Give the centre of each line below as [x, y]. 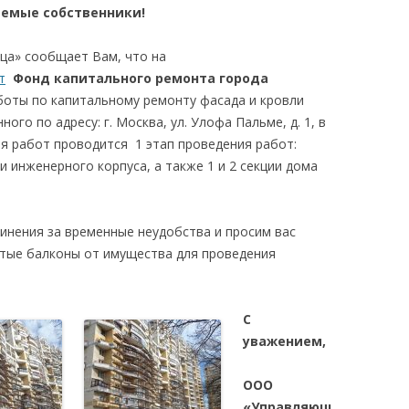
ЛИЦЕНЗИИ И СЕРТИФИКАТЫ [328, 68]
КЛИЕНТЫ [281, 143]
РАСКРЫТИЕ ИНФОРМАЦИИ [325, 105]
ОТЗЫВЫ [278, 180]
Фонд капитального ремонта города [141, 78]
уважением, [284, 341]
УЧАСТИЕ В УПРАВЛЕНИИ [319, 9]
